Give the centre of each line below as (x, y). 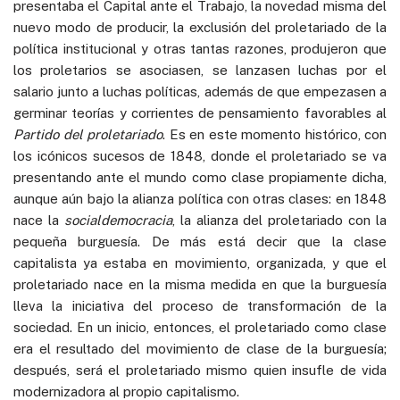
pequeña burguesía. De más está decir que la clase (200, 241)
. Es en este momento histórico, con (275, 134)
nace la (39, 220)
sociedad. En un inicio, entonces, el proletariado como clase (200, 327)
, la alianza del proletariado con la (279, 220)
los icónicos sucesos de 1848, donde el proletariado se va (200, 155)
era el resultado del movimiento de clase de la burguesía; (200, 348)
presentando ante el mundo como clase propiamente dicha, (200, 177)
